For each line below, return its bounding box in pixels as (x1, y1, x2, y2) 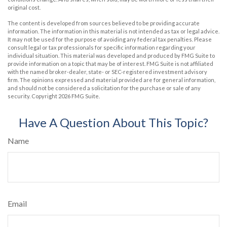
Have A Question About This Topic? (19, 115, 208, 130)
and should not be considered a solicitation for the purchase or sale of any (8, 84, 201, 91)
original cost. (8, 4, 41, 11)
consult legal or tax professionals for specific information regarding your (8, 44, 196, 51)
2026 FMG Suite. (58, 92, 100, 99)
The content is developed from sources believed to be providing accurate (8, 19, 200, 26)
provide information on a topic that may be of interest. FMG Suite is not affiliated (8, 60, 213, 67)
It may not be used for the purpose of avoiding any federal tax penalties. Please (8, 35, 212, 43)
